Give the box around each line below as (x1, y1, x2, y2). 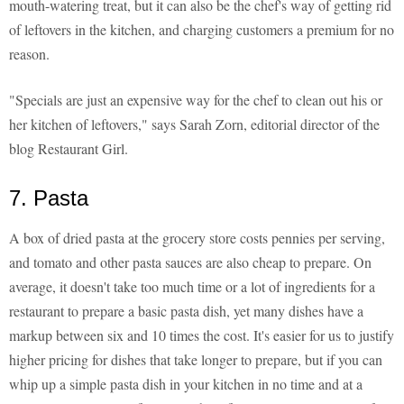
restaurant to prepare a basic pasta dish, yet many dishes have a (9, 301, 363, 321)
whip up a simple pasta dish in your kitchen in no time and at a (9, 374, 363, 394)
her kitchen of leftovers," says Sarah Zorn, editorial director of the (9, 115, 380, 134)
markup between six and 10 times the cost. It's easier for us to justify (9, 326, 394, 345)
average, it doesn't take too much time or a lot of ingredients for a (9, 277, 375, 297)
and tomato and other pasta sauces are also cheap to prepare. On (9, 252, 372, 272)
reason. (9, 44, 50, 64)
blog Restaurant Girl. (9, 139, 128, 159)
